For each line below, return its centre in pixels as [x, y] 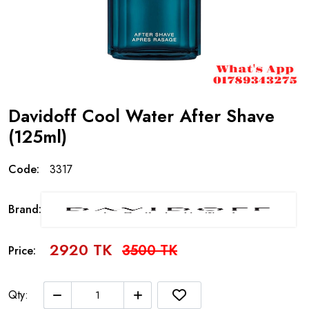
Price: [22, 250]
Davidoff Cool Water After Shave [141, 116]
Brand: [25, 209]
